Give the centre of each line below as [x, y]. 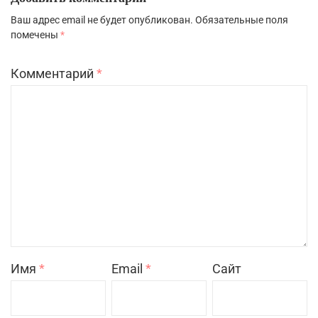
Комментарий [54, 73]
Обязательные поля [242, 20]
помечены [35, 35]
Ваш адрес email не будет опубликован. [102, 20]
